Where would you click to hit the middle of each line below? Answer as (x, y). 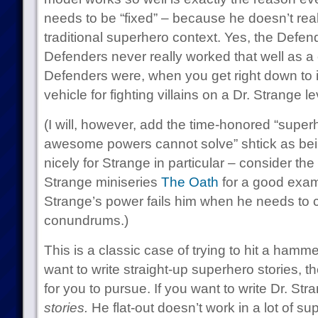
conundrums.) (86, 220)
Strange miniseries (102, 182)
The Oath (190, 182)
